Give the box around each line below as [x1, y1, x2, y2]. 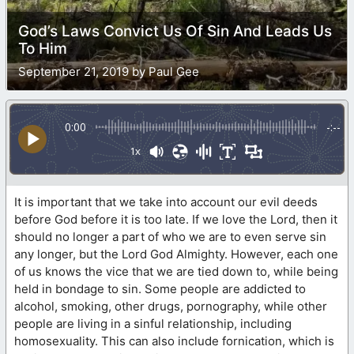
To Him [18, 39, 67, 58]
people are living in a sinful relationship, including [14, 315, 292, 331]
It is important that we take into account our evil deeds [14, 194, 318, 209]
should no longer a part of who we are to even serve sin [14, 228, 326, 244]
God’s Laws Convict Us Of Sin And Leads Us [18, 21, 332, 40]
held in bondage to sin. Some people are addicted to [14, 281, 306, 296]
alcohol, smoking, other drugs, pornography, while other [14, 298, 327, 314]
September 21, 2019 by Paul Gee [18, 63, 199, 79]
